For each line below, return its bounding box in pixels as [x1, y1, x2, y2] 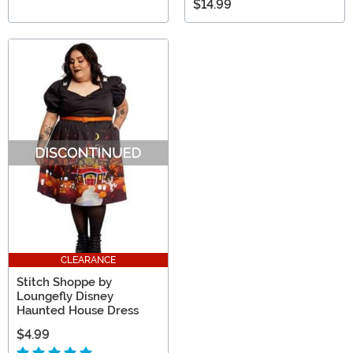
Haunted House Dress [17, 303, 139, 318]
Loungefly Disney [17, 288, 113, 303]
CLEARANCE [61, 254, 116, 266]
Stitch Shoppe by [17, 274, 112, 289]
